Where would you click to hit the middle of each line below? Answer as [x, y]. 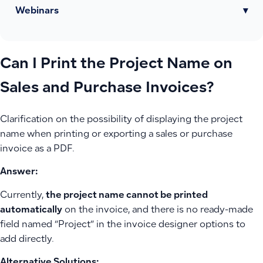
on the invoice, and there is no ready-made [158, 210]
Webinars [37, 11]
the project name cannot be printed [127, 195]
